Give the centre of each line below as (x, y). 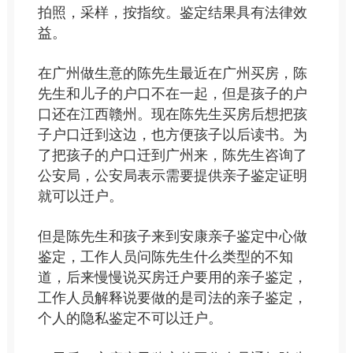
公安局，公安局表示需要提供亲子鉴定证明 (172, 176)
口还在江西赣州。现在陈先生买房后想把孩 (172, 114)
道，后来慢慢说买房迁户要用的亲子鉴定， (172, 277)
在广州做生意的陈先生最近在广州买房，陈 (172, 73)
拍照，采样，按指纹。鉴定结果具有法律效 (172, 13)
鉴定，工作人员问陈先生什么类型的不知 (165, 257)
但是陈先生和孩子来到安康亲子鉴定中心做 (172, 236)
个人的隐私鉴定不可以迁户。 (130, 318)
